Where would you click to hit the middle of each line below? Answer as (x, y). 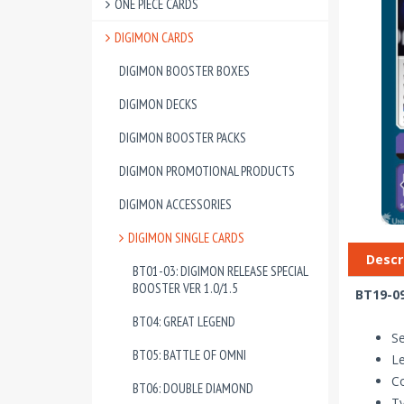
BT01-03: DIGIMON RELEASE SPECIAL (220, 271)
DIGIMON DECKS (158, 104)
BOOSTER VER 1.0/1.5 (185, 288)
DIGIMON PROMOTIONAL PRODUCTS (207, 171)
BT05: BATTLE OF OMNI (189, 355)
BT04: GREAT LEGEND (184, 321)
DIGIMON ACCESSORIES (175, 204)
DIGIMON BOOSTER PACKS (183, 138)
